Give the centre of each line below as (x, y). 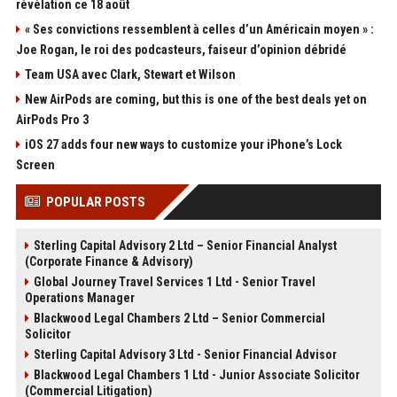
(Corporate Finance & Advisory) (109, 262)
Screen (35, 165)
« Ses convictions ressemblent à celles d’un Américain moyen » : (199, 30)
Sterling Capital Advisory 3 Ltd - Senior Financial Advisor (185, 355)
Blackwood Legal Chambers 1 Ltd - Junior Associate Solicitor (196, 375)
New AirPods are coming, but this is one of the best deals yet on (195, 100)
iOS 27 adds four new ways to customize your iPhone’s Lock (183, 145)
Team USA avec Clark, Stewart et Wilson (130, 75)
